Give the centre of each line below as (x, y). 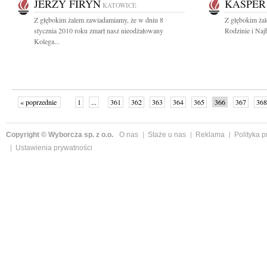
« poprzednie (39, 102)
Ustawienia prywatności (54, 148)
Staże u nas (167, 135)
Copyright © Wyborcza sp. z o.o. (60, 135)
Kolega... (47, 41)
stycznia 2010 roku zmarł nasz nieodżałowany (99, 30)
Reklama (210, 135)
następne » (197, 114)
